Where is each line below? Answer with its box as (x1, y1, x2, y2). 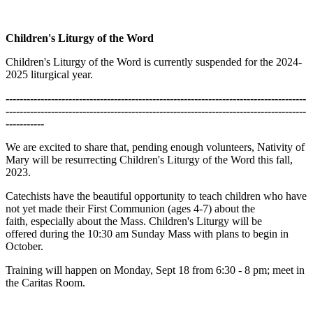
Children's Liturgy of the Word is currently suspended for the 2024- (6, 55, 302, 68)
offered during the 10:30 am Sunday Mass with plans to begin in (6, 227, 289, 240)
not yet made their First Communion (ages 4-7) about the (6, 202, 255, 214)
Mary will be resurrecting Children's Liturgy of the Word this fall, (6, 153, 293, 166)
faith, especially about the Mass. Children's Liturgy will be (6, 214, 262, 227)
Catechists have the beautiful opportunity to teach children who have (6, 189, 307, 202)
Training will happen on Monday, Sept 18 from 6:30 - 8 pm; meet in (6, 263, 305, 276)
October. (6, 240, 46, 252)
